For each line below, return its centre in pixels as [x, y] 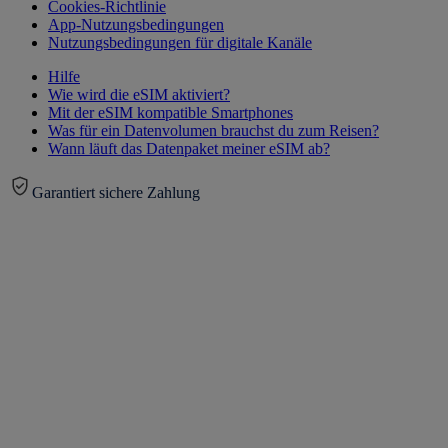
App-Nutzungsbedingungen [136, 25]
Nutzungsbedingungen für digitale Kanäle [180, 43]
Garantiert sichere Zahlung [116, 193]
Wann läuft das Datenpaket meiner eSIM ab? [189, 149]
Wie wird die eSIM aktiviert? [139, 95]
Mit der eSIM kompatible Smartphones [170, 113]
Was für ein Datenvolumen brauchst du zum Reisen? [213, 131]
